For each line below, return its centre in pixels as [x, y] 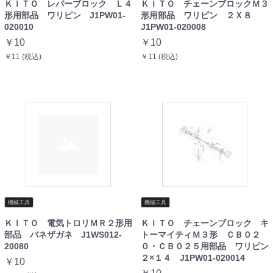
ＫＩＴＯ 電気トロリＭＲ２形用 [68, 223]
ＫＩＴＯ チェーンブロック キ [205, 223]
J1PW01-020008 [173, 27]
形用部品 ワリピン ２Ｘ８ [200, 15]
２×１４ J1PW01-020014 [193, 257]
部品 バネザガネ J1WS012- [63, 234]
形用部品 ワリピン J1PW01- [65, 15]
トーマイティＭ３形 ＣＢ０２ [200, 234]
